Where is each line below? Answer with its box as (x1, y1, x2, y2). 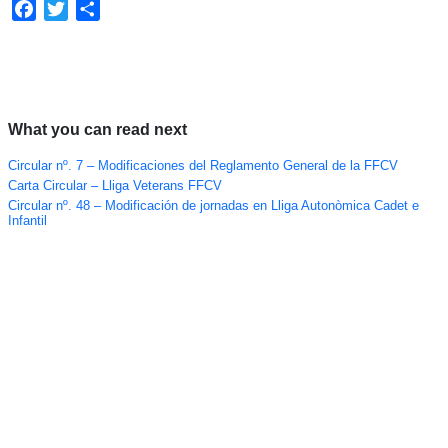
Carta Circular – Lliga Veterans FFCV (7, 179, 222, 193)
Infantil (7, 214, 47, 228)
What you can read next (7, 121, 187, 138)
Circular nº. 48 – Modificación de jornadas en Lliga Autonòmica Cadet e (7, 199, 419, 213)
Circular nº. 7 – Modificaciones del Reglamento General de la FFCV (7, 159, 398, 173)
